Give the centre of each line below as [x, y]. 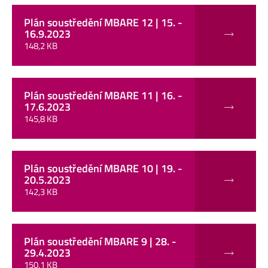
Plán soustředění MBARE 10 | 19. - [103, 168]
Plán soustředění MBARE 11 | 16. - [103, 95]
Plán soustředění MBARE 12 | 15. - [103, 22]
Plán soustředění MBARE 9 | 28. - [100, 241]
